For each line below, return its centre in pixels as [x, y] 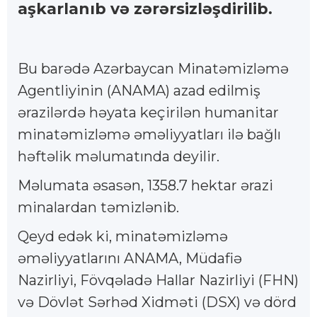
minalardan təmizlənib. [98, 208]
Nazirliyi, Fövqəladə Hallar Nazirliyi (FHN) [158, 281]
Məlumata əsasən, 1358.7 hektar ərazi [145, 186]
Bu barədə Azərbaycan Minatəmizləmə [153, 69]
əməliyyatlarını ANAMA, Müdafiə [130, 259]
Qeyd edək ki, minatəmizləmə [123, 237]
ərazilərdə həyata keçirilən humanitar [148, 113]
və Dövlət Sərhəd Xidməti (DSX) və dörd [157, 302]
